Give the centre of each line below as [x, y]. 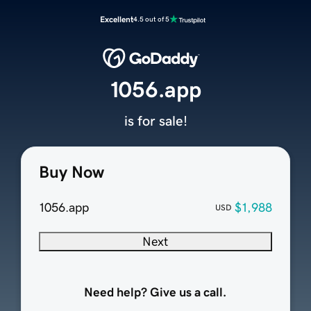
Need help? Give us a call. [155, 293]
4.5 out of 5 [151, 19]
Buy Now [71, 173]
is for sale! [155, 121]
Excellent [117, 19]
